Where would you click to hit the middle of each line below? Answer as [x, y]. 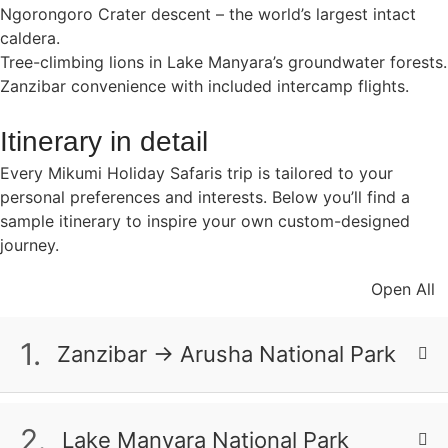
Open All [403, 288]
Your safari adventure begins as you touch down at [214, 404]
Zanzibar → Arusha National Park [226, 353]
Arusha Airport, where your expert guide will [188, 428]
